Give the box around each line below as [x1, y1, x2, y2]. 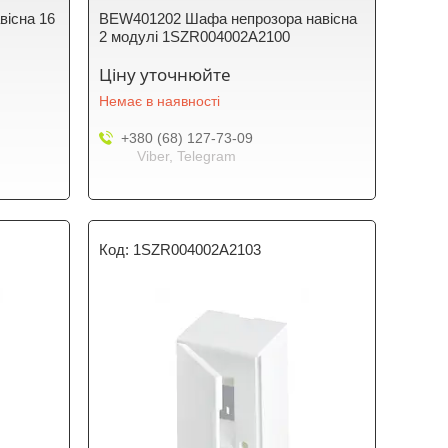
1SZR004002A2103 [133, 241, 262, 258]
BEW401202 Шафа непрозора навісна [99, 10, 358, 27]
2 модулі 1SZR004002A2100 [99, 28, 291, 45]
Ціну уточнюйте [99, 63, 232, 86]
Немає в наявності [99, 93, 221, 109]
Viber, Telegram [137, 148, 237, 164]
